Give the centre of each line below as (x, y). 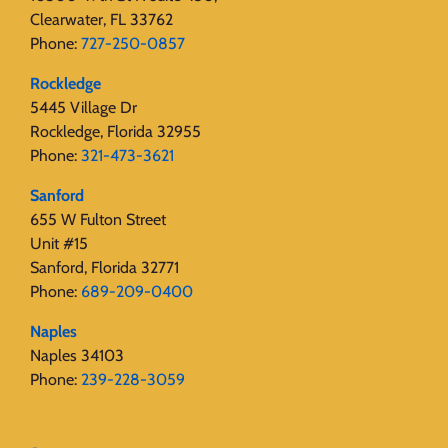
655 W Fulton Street (98, 220)
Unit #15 (59, 244)
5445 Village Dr (83, 108)
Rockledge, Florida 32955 (115, 132)
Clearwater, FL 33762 (101, 20)
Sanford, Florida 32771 (104, 268)
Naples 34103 (77, 356)
